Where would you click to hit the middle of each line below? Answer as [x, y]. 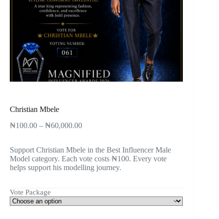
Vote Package [30, 192]
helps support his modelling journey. [66, 167]
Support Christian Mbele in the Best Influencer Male [90, 150]
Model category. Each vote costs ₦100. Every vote [88, 158]
